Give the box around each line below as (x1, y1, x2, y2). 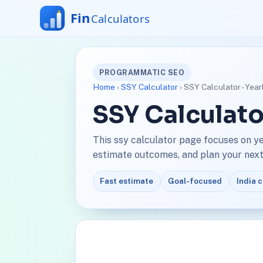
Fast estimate (100, 176, 154, 186)
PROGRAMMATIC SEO (99, 68, 185, 77)
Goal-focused (168, 176, 222, 186)
